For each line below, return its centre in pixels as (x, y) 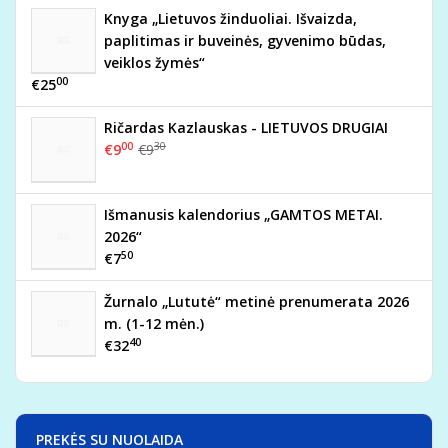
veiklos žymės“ (154, 62)
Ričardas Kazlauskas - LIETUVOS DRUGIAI (246, 127)
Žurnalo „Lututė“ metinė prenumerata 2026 (256, 301)
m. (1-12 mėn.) (154, 323)
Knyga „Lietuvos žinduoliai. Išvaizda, (230, 18)
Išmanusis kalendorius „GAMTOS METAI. (243, 214)
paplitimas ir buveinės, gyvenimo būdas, (245, 40)
